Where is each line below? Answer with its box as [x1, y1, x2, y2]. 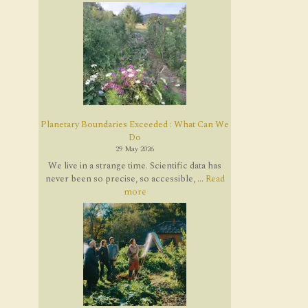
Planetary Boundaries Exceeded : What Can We [41, 118, 229, 131]
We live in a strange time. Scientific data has [48, 158, 221, 173]
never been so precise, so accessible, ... [45, 171, 206, 186]
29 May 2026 [115, 144, 154, 155]
